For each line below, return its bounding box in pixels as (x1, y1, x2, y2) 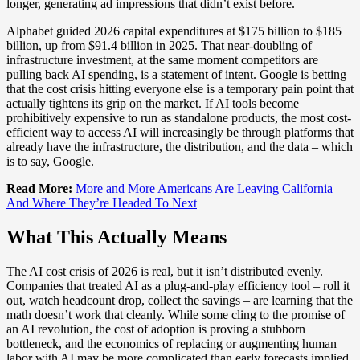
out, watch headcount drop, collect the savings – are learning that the (6, 293, 353, 308)
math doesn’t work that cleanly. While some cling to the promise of (6, 308, 345, 322)
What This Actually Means (6, 227, 227, 248)
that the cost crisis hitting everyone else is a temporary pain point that (6, 82, 354, 96)
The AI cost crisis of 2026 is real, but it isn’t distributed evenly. (6, 264, 323, 279)
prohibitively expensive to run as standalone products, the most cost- (6, 111, 351, 125)
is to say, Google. (6, 154, 94, 169)
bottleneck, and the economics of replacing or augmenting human (6, 337, 337, 351)
